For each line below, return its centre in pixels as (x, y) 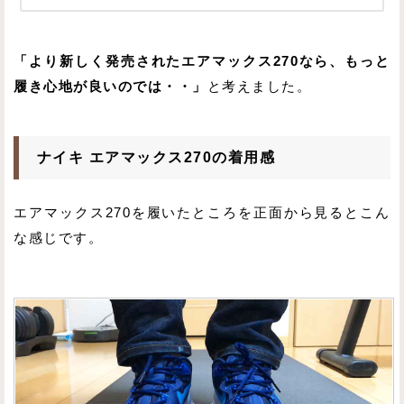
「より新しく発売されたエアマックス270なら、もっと (202, 61)
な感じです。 (59, 239)
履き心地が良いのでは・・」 (110, 87)
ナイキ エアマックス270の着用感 (156, 157)
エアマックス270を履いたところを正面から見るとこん (202, 213)
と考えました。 (259, 87)
